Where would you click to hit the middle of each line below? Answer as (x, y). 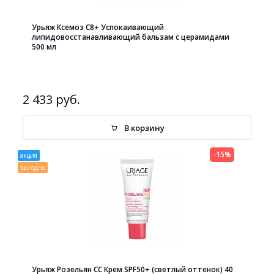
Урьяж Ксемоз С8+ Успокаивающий (98, 27)
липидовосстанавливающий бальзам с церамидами (131, 37)
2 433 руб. (51, 99)
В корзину (144, 128)
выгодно (33, 168)
